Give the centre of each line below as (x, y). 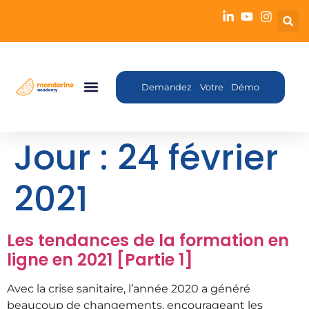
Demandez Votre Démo (200, 87)
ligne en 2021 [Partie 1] (100, 260)
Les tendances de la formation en (148, 240)
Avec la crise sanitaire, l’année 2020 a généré (129, 289)
